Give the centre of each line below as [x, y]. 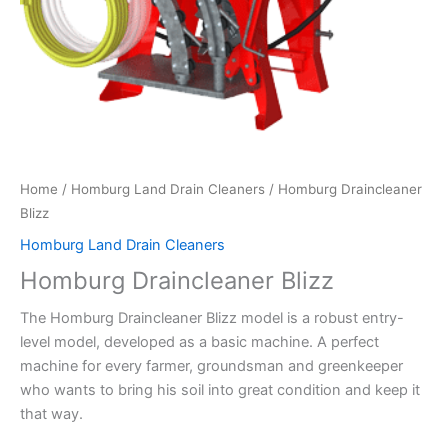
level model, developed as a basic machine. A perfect [199, 342]
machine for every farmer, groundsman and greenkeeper [211, 366]
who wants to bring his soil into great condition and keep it [220, 390]
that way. [51, 414]
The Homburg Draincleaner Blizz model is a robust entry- [212, 318]
